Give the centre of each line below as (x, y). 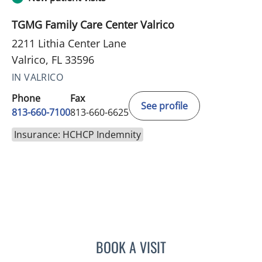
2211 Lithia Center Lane (69, 44)
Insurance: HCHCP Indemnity (77, 135)
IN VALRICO (37, 77)
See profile (164, 106)
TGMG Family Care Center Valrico (93, 25)
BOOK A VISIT (131, 247)
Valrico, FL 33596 (53, 60)
